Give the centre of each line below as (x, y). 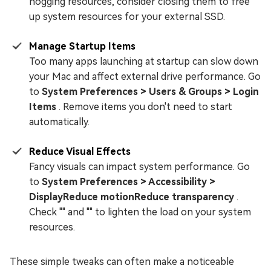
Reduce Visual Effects (80, 152)
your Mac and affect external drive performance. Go (145, 77)
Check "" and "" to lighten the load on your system (140, 212)
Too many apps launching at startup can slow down (144, 62)
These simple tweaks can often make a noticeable (122, 262)
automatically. (59, 122)
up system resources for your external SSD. (127, 17)
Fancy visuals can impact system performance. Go (139, 167)
